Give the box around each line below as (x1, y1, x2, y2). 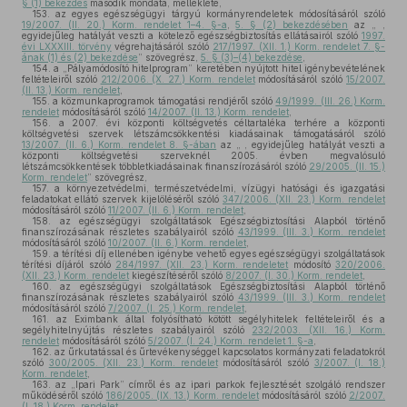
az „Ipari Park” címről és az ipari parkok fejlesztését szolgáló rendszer (51, 379, 385, 390)
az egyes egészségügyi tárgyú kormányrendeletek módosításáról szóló (50, 8, 385, 19)
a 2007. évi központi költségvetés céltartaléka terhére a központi (51, 117, 385, 128)
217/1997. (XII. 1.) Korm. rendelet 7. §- (213, 41, 386, 52)
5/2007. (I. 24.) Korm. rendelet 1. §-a (148, 335, 313, 346)
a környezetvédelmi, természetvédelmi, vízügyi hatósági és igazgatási (49, 183, 385, 194)
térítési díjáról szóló (22, 259, 115, 270)
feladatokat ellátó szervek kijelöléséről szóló (22, 194, 223, 204)
